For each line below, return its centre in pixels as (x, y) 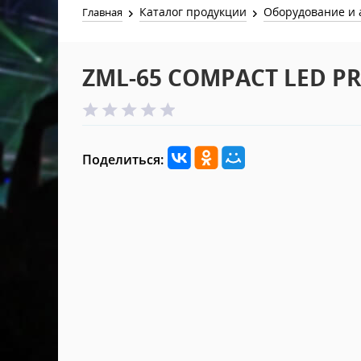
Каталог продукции (193, 12)
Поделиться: (123, 160)
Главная (102, 12)
